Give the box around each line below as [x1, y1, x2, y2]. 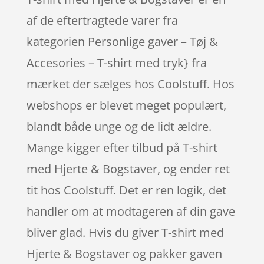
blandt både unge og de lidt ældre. [26, 118, 212, 134]
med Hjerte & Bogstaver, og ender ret [26, 160, 230, 177]
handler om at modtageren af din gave [26, 203, 235, 219]
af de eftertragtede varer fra [26, 12, 178, 28]
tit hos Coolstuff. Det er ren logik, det [26, 181, 226, 198]
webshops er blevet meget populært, [26, 97, 226, 113]
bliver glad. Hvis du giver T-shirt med [26, 224, 224, 240]
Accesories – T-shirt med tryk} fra [26, 54, 207, 71]
